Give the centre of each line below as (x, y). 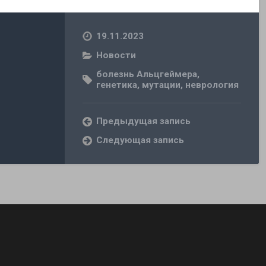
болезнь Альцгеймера (147, 75)
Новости (116, 56)
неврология (212, 85)
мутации (161, 85)
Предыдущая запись (144, 121)
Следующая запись (140, 140)
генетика (117, 85)
